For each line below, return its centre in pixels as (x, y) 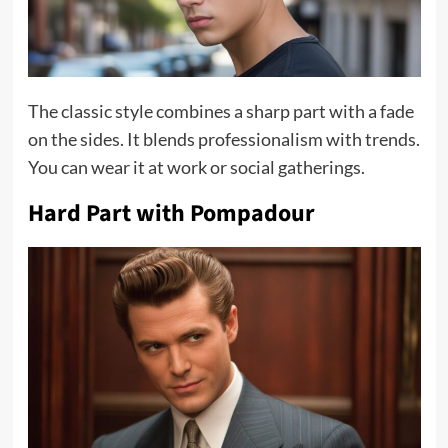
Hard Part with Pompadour (171, 214)
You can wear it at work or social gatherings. (196, 167)
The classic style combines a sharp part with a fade (220, 111)
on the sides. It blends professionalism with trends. (223, 139)
